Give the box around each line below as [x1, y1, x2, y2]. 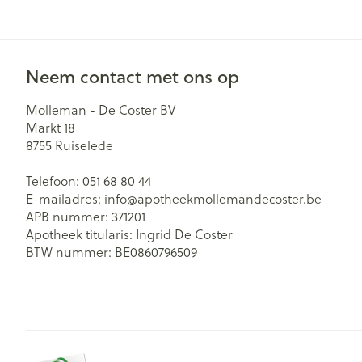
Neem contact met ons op [26, 64, 239, 89]
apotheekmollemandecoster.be [137, 190, 322, 208]
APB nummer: [26, 208, 112, 225]
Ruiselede [55, 137, 113, 154]
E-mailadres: [26, 190, 104, 208]
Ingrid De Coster [136, 225, 233, 243]
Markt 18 [26, 119, 75, 137]
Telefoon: [26, 172, 82, 190]
